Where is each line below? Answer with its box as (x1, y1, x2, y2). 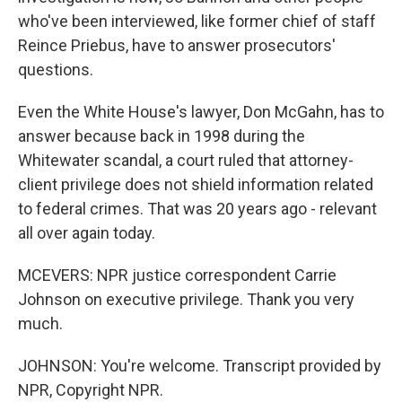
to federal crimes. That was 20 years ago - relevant (18, 199, 377, 218)
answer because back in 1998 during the (18, 127, 305, 145)
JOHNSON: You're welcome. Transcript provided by (18, 356, 381, 375)
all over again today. (18, 223, 155, 242)
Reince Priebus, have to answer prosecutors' (18, 36, 336, 55)
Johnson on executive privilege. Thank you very (18, 290, 354, 309)
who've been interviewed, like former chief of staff (18, 12, 376, 31)
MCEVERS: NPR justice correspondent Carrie (18, 266, 336, 284)
